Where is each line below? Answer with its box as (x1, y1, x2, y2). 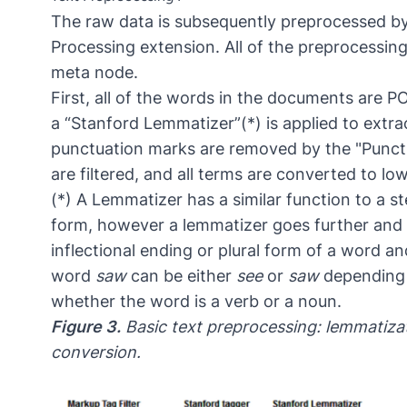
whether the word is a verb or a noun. (51, 292, 342, 312)
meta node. (51, 63, 138, 83)
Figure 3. (51, 317, 121, 337)
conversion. (51, 342, 141, 362)
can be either (126, 266, 236, 286)
